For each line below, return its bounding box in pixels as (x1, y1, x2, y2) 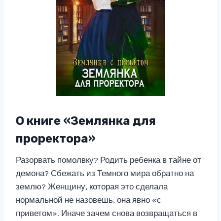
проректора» (16, 132, 96, 146)
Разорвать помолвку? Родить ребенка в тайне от (16, 155, 201, 165)
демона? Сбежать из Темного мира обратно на (16, 168, 194, 178)
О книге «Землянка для (16, 114, 156, 128)
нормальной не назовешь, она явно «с (16, 195, 161, 205)
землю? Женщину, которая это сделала (16, 182, 168, 191)
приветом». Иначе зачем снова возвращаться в (16, 208, 197, 218)
